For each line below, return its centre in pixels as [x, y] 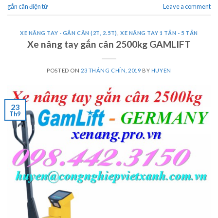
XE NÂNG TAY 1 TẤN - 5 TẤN [159, 33]
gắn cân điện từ [28, 6]
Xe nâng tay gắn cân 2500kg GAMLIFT [109, 44]
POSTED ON [64, 70]
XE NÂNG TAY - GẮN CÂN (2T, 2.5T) [68, 33]
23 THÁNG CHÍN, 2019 [111, 70]
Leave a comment [187, 6]
